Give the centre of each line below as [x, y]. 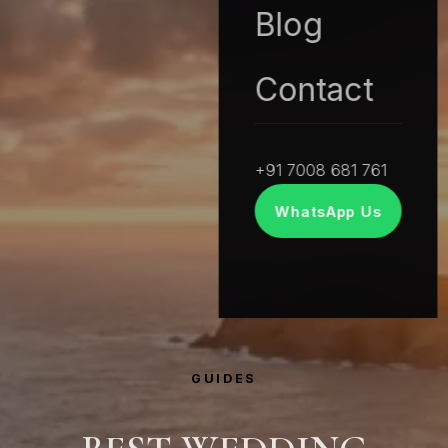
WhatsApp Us [328, 211]
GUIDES [224, 378]
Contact [314, 90]
